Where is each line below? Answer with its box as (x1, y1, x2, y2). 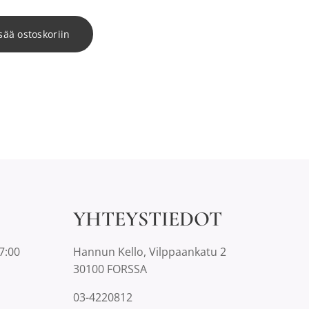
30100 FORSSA (73, 261, 147, 277)
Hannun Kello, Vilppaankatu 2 (73, 244, 226, 259)
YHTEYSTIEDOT (73, 206, 222, 232)
